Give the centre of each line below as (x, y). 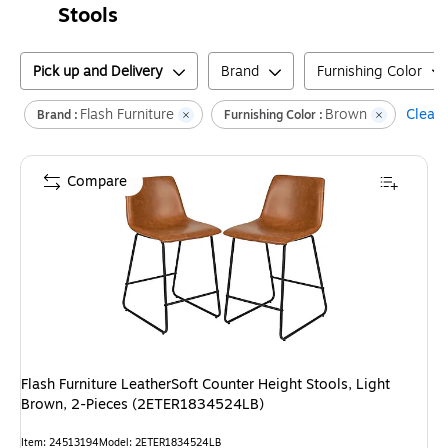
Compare (97, 181)
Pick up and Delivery (98, 71)
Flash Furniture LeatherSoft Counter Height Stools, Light (205, 384)
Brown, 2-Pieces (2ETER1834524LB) (142, 404)
